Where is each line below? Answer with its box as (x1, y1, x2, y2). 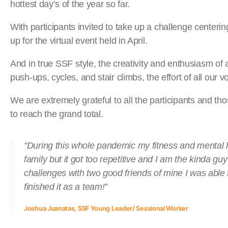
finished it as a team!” (24, 182, 108, 192)
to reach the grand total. (10, 109, 103, 119)
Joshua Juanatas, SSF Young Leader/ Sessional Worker (24, 205, 188, 212)
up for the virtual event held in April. (10, 36, 148, 46)
